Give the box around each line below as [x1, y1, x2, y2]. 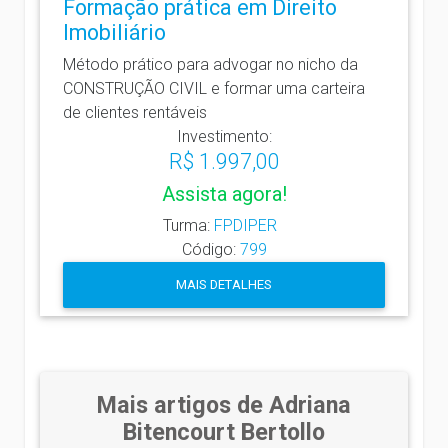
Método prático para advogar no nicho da [63, 54, 358, 74]
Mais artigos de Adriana [97, 390, 351, 419]
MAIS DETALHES [176, 277, 272, 293]
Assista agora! [161, 181, 287, 206]
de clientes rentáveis [63, 102, 207, 122]
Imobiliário [63, 19, 166, 45]
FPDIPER [214, 215, 277, 235]
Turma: [163, 215, 214, 235]
